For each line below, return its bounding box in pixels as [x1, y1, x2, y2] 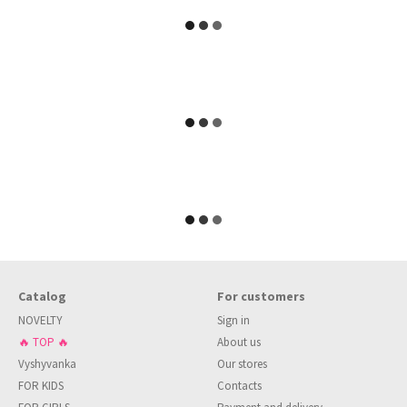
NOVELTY [18, 313, 63, 328]
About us [217, 334, 261, 350]
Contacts [217, 378, 262, 393]
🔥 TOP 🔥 [18, 334, 69, 350]
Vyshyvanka [18, 356, 76, 372]
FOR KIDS [18, 378, 64, 393]
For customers [217, 288, 305, 304]
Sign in [217, 313, 250, 328]
